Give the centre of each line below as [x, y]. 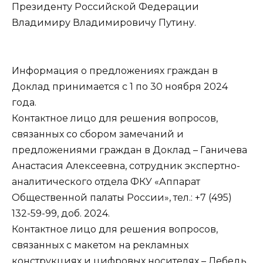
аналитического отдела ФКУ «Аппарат [106, 181]
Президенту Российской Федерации [105, 7]
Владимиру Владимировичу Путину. [104, 23]
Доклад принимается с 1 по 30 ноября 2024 [120, 86]
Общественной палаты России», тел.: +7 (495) [122, 197]
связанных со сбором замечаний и [98, 134]
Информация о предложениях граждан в [115, 70]
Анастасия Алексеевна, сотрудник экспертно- [126, 166]
